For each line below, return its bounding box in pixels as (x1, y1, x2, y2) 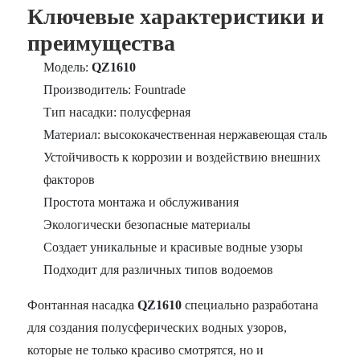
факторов (43, 172, 96, 186)
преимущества (27, 30, 176, 55)
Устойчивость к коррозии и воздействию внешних (43, 149, 321, 164)
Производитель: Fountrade (43, 82, 186, 96)
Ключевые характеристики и (27, 3, 325, 29)
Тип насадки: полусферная (43, 104, 191, 119)
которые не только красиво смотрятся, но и (27, 342, 264, 357)
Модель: (43, 59, 92, 74)
